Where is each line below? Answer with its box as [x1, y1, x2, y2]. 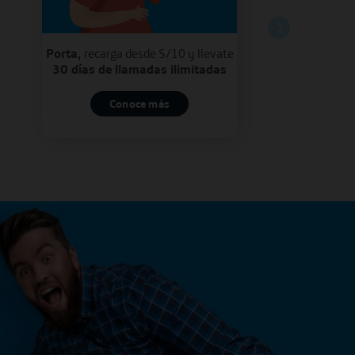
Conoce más [109, 97, 170, 111]
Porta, [45, 45, 84, 61]
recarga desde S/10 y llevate [83, 45, 234, 61]
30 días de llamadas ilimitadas [52, 61, 227, 77]
